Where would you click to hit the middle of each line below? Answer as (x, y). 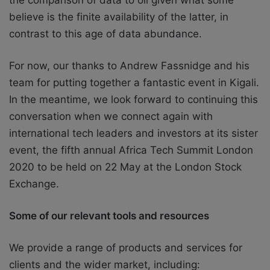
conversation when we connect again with (111, 116)
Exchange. (34, 184)
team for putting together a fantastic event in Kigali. (134, 82)
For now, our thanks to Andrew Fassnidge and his (129, 65)
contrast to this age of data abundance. (105, 33)
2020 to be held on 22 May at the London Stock (125, 167)
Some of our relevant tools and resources (109, 215)
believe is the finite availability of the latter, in (119, 17)
